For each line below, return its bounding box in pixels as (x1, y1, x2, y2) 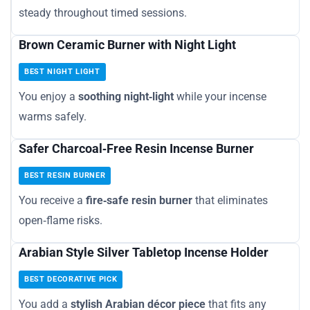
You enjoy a (19, 89, 78, 103)
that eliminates (192, 193, 268, 207)
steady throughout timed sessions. (19, 6, 187, 19)
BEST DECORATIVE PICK (24, 274, 118, 284)
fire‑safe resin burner (86, 193, 192, 207)
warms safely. (19, 109, 86, 123)
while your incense (174, 89, 266, 103)
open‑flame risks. (19, 213, 102, 227)
